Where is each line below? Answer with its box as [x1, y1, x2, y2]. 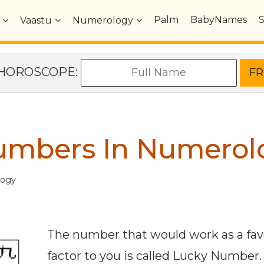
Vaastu [20, 15, 52, 26]
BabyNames [190, 14, 247, 25]
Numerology [72, 15, 134, 26]
